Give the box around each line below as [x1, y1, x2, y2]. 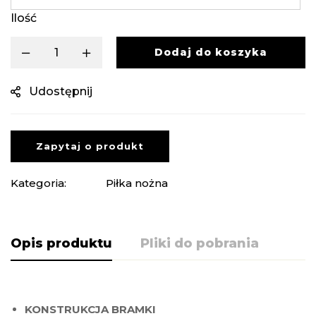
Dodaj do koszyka [154, 46, 267, 59]
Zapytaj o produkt [36, 140, 144, 152]
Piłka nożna [106, 176, 168, 190]
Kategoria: [11, 176, 66, 190]
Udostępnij [29, 85, 92, 99]
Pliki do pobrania [140, 236, 259, 252]
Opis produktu [11, 236, 112, 252]
